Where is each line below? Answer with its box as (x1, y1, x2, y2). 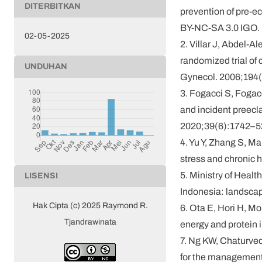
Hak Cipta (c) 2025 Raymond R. (32, 199, 148, 212)
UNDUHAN (25, 60, 67, 73)
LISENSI (25, 169, 58, 182)
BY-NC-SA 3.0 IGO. (180, 21, 260, 35)
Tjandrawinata (64, 215, 116, 228)
